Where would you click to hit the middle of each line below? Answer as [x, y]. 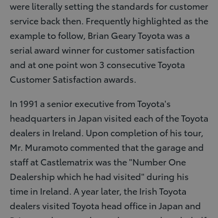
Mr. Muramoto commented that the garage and [107, 147]
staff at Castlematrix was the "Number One [98, 161]
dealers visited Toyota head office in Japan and [105, 205]
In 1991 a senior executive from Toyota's [90, 103]
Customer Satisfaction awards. [73, 79]
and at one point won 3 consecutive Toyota [97, 64]
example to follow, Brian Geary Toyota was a [100, 35]
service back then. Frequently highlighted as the [109, 20]
